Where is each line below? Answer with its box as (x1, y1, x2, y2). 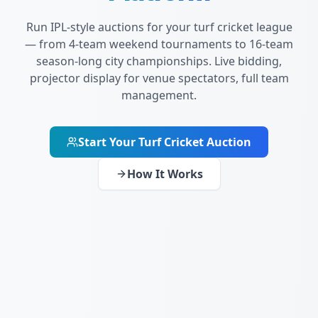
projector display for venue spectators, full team (29, 70, 289, 86)
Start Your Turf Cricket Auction (78, 133, 251, 150)
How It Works (126, 165, 203, 182)
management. (121, 87, 197, 103)
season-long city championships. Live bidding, (36, 53, 282, 69)
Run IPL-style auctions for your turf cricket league (26, 18, 292, 35)
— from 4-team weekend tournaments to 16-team (25, 35, 293, 52)
